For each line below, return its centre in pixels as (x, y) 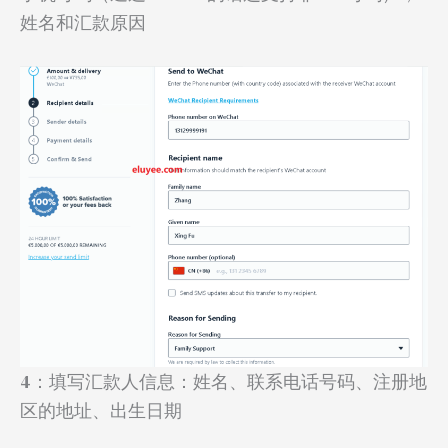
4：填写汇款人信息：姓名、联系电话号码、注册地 (223, 381)
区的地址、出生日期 (101, 410)
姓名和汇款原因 (83, 23)
